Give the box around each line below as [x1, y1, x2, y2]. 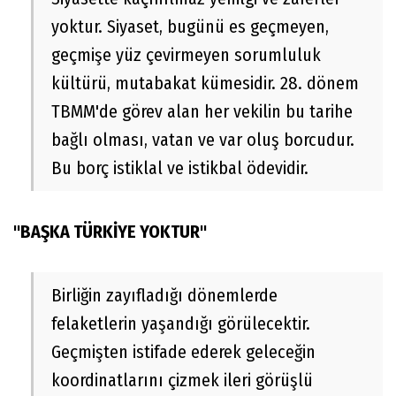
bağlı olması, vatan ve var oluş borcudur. [51, 129, 354, 151]
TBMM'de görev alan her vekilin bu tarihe [51, 101, 353, 123]
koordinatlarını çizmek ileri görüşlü [51, 369, 313, 392]
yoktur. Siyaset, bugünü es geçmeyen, [51, 16, 329, 38]
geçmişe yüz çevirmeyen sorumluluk [51, 44, 321, 66]
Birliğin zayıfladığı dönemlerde [51, 285, 278, 307]
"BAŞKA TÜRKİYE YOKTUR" [13, 221, 207, 243]
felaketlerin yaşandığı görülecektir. [51, 313, 310, 335]
